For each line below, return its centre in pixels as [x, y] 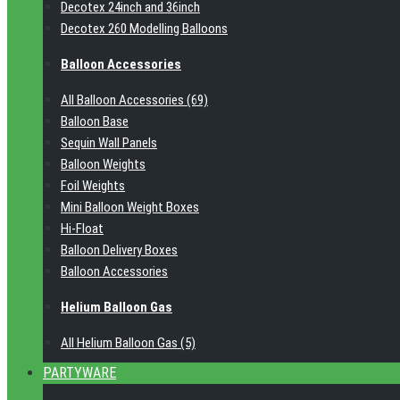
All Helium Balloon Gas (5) [128, 343]
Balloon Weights [103, 164]
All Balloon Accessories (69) [134, 100]
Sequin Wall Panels [109, 143]
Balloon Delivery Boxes [119, 250]
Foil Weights [93, 186]
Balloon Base [95, 121]
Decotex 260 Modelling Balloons [144, 29]
